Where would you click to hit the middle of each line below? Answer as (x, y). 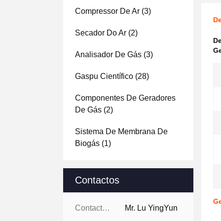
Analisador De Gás (108, 55)
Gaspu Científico (104, 76)
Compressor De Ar (107, 11)
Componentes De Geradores (125, 98)
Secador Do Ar (101, 33)
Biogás (87, 143)
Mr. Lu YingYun (151, 208)
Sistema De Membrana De (121, 131)
